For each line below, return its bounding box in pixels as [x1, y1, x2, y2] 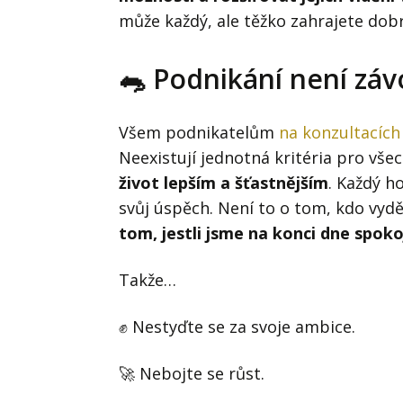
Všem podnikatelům [119, 121, 279, 143]
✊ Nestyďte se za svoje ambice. [119, 315, 355, 337]
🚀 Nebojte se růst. [119, 362, 264, 384]
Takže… [119, 268, 176, 291]
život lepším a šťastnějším [119, 171, 328, 193]
